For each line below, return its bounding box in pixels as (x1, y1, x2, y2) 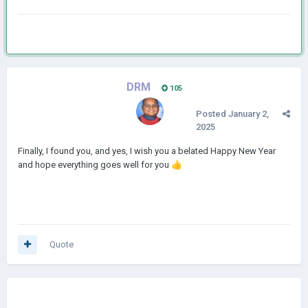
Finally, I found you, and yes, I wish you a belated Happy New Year (18, 146, 276, 156)
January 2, (228, 109, 269, 119)
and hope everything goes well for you (18, 159, 171, 170)
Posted (196, 109, 228, 119)
